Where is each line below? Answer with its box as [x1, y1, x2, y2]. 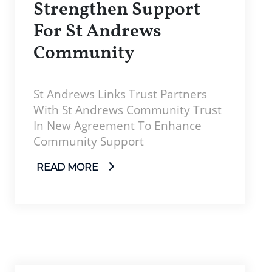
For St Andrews [33, 22, 161, 41]
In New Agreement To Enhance [33, 117, 202, 133]
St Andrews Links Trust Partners [33, 86, 207, 101]
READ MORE [36, 161, 101, 173]
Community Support [33, 133, 144, 149]
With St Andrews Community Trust [33, 101, 222, 117]
